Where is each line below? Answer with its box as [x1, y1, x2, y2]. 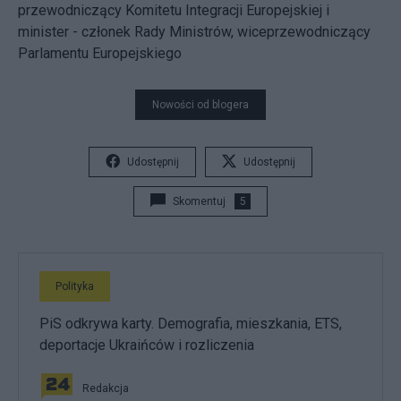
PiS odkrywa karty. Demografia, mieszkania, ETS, [39, 315, 342, 332]
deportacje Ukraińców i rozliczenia [39, 337, 254, 354]
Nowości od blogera [152, 98, 249, 111]
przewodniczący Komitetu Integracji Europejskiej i [18, 2, 329, 19]
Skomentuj [173, 195, 226, 208]
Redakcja [82, 382, 129, 395]
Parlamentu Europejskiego [18, 45, 185, 62]
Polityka [55, 280, 94, 293]
